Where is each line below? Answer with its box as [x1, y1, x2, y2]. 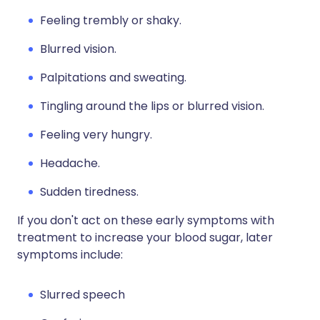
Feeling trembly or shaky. [40, 12, 181, 29]
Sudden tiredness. [40, 184, 139, 200]
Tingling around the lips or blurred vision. [40, 98, 264, 114]
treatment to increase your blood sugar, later [17, 229, 273, 246]
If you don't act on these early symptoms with [17, 212, 274, 229]
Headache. [40, 155, 100, 171]
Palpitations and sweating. [40, 69, 186, 86]
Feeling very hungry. [40, 126, 152, 143]
